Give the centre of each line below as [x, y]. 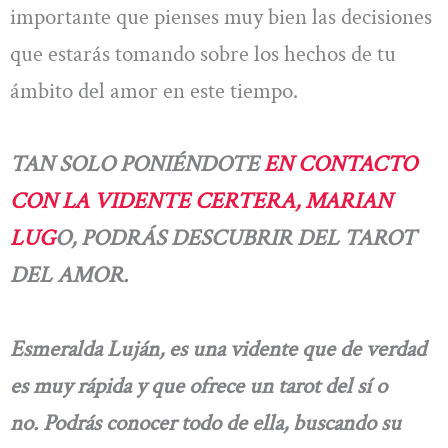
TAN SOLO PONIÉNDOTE [137, 164]
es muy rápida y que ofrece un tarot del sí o [198, 385]
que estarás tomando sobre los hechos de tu [203, 53]
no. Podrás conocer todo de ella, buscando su [205, 422]
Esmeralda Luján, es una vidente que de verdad [218, 348]
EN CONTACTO [340, 164]
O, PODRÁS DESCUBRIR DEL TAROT [235, 238]
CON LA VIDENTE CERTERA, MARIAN [201, 201]
